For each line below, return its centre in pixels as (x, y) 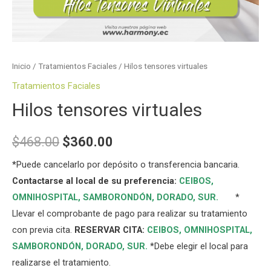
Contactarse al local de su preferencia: (96, 181)
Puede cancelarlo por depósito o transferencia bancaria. (128, 165)
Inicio (21, 66)
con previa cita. (43, 230)
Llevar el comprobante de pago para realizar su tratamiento (130, 214)
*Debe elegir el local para (199, 247)
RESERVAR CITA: (109, 230)
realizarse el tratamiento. (61, 263)
